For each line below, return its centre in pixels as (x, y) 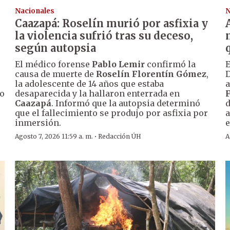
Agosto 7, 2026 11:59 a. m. (54, 137)
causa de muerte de (56, 74)
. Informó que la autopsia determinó (126, 103)
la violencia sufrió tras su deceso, (104, 36)
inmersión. (38, 123)
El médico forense (54, 64)
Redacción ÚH (120, 137)
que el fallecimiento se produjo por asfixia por (112, 113)
